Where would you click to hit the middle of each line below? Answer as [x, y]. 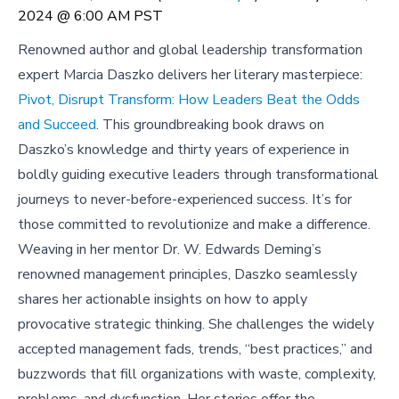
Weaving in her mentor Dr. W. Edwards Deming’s [170, 250]
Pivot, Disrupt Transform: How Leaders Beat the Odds [189, 100]
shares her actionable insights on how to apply [163, 300]
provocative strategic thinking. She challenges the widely [196, 325]
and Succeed [57, 125]
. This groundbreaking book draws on [210, 125]
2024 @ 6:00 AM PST [90, 16]
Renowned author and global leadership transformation [190, 50]
